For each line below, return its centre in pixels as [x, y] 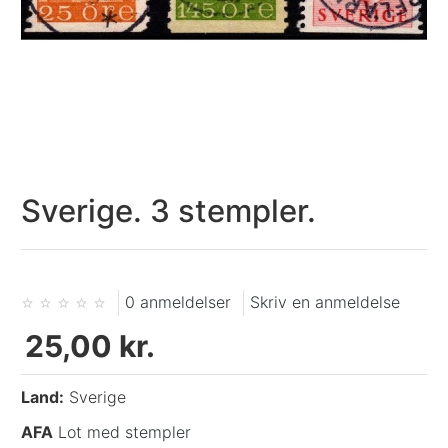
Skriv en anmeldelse [325, 302]
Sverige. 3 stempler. [169, 211]
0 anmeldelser [178, 302]
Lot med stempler [125, 432]
